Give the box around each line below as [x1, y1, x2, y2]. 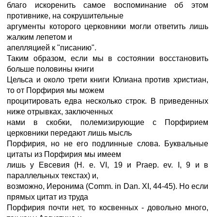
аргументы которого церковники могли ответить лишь [7, 22, 208, 31]
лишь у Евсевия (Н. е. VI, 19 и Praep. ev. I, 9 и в [7, 161, 208, 169]
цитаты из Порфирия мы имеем [7, 150, 121, 158]
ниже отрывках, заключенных [7, 108, 113, 116]
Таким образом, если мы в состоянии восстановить [7, 54, 208, 62]
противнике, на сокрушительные [7, 12, 124, 20]
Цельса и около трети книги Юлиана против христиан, [7, 76, 208, 84]
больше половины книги [7, 65, 94, 73]
